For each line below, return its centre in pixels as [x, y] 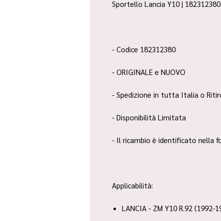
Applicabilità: [132, 185]
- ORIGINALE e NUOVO [149, 72]
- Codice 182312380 [144, 49]
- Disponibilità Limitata [149, 117]
